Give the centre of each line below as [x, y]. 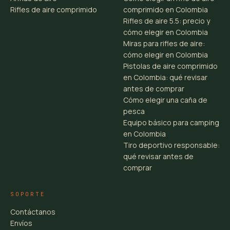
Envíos [21, 223]
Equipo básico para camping [171, 122]
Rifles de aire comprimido [54, 9]
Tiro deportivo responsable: [171, 145]
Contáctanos [33, 212]
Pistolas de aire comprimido [170, 66]
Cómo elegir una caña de [165, 100]
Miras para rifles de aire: [164, 43]
